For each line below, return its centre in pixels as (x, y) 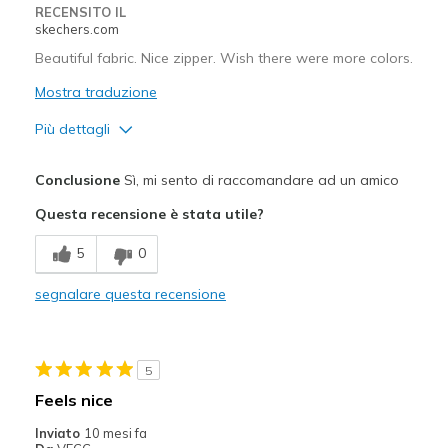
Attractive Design (92, 194)
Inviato (59, 432)
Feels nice (73, 399)
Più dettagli (72, 128)
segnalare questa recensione (130, 293)
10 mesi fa (115, 432)
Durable (64, 308)
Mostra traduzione (95, 91)
